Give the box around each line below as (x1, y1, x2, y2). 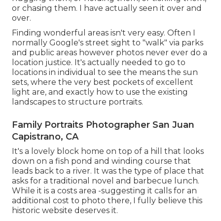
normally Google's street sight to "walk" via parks (12, 38, 203, 48)
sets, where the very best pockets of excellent (12, 77, 193, 87)
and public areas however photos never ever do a (12, 48, 207, 58)
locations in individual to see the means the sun (12, 68, 198, 77)
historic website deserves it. (12, 206, 118, 216)
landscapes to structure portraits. (12, 97, 143, 107)
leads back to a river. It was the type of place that (12, 166, 204, 176)
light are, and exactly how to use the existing (12, 87, 188, 97)
